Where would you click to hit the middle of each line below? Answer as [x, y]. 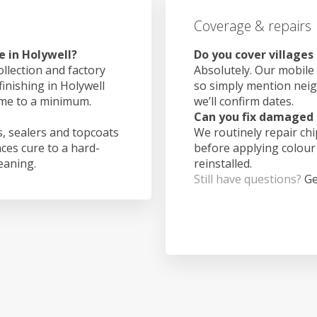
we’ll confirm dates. [244, 101]
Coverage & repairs [253, 26]
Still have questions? [249, 179]
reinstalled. [223, 163]
